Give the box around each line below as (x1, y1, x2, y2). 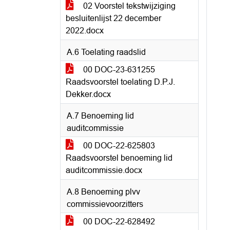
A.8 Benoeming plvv (67, 187, 140, 196)
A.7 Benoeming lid (67, 111, 134, 120)
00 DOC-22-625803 (81, 141, 155, 150)
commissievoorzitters (67, 200, 143, 208)
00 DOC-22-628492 (81, 217, 155, 226)
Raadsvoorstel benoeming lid (66, 154, 172, 162)
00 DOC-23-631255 (81, 65, 155, 74)
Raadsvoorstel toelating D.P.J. (66, 78, 175, 86)
